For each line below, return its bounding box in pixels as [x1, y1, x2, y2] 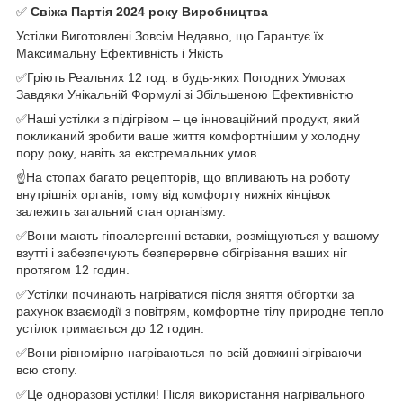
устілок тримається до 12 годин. [16, 320, 204, 336]
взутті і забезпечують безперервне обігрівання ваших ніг [16, 245, 347, 260]
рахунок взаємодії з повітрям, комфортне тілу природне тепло [16, 303, 384, 318]
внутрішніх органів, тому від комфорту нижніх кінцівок [16, 186, 330, 201]
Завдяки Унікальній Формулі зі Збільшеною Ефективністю [16, 86, 354, 102]
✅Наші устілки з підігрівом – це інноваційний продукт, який [16, 111, 360, 126]
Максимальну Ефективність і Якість [16, 45, 223, 60]
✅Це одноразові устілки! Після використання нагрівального [16, 386, 365, 401]
